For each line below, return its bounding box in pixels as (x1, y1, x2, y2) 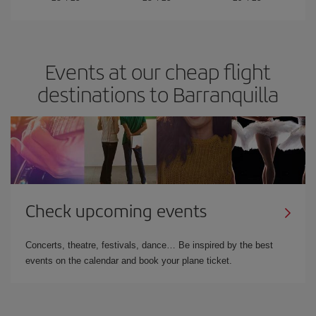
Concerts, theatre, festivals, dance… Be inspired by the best (25, 240, 273, 250)
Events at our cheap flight (45, 56, 271, 86)
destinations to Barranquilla (37, 79, 279, 109)
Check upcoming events (25, 198, 207, 222)
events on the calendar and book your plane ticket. (25, 255, 232, 266)
